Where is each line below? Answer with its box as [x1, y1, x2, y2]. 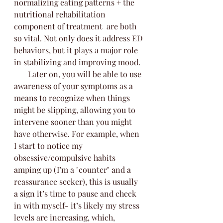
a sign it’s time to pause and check [14, 188, 138, 199]
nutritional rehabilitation [14, 9, 108, 19]
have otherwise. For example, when [14, 128, 141, 139]
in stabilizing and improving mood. [14, 57, 142, 67]
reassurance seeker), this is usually [14, 176, 140, 187]
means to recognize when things [14, 93, 132, 103]
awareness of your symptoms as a [14, 81, 135, 91]
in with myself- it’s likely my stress [14, 200, 141, 211]
